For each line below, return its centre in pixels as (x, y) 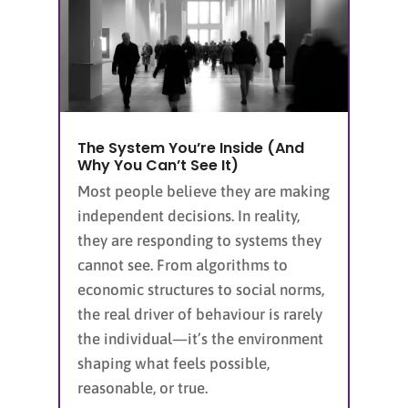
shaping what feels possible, (173, 364)
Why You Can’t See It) (158, 166)
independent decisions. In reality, (189, 216)
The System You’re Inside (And (191, 148)
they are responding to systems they (199, 241)
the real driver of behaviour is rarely (200, 315)
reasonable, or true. (143, 388)
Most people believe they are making (204, 192)
